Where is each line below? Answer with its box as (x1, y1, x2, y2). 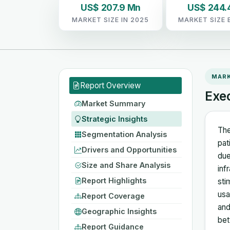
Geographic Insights (82, 206, 157, 216)
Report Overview (80, 80, 141, 90)
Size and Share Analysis (82, 160, 170, 169)
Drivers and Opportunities (82, 145, 177, 154)
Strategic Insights (82, 114, 147, 123)
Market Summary (82, 99, 145, 108)
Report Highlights (82, 176, 146, 185)
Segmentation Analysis (82, 129, 167, 139)
